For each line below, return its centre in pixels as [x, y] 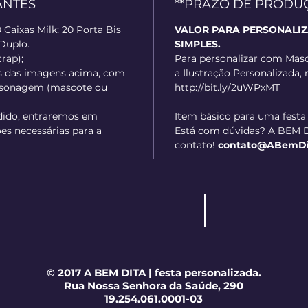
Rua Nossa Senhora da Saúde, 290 [154, 286]
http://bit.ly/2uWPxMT [227, 88]
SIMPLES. [199, 44]
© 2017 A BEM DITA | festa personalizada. [154, 273]
